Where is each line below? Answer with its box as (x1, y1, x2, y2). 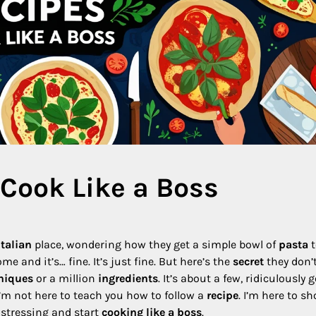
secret (233, 254, 264, 268)
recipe (207, 288, 238, 302)
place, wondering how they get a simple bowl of (32, 237, 279, 251)
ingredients (98, 271, 158, 285)
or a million (33, 271, 98, 285)
